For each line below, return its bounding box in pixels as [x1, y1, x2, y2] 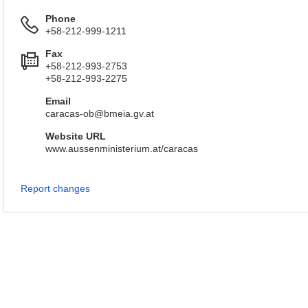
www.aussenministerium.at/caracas [45, 143, 198, 154]
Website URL [45, 131, 106, 142]
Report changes [21, 183, 90, 194]
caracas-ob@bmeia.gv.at [45, 108, 154, 119]
